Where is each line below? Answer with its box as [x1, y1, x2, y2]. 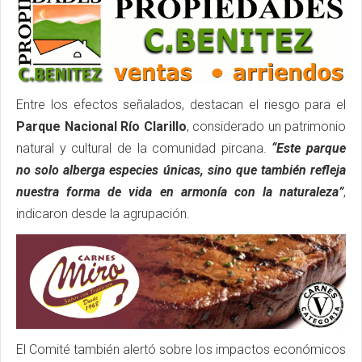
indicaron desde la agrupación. [16, 206, 190, 222]
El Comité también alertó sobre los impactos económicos [16, 341, 346, 357]
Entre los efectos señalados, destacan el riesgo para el [16, 97, 346, 113]
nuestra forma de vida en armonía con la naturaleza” [16, 184, 343, 200]
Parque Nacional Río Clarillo [16, 119, 187, 135]
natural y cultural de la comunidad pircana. [16, 141, 272, 157]
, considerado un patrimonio [186, 119, 346, 135]
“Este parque [271, 141, 346, 157]
